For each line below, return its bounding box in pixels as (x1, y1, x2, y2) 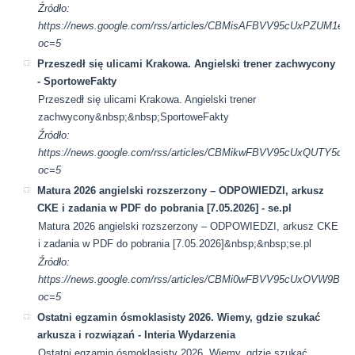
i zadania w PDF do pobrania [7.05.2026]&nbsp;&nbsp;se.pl (38, 237, 312, 250)
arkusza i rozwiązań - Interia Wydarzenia (37, 328, 236, 341)
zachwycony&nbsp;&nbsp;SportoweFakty (38, 110, 230, 123)
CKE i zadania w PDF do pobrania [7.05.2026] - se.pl (37, 201, 292, 214)
